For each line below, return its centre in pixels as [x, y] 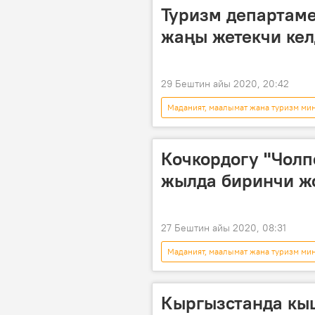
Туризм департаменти [209, 128]
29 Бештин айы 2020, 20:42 [225, 83]
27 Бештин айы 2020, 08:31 [224, 228]
